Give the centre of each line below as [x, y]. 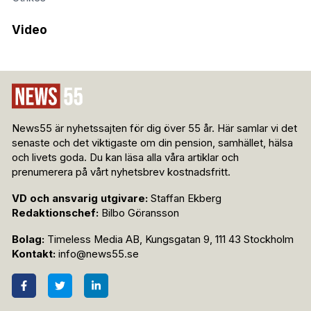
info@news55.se [99, 254]
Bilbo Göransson [139, 213]
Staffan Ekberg [185, 199]
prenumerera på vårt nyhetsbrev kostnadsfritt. [121, 173]
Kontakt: [34, 254]
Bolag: [28, 240]
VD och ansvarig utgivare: [80, 199]
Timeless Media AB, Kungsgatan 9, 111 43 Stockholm [169, 240]
